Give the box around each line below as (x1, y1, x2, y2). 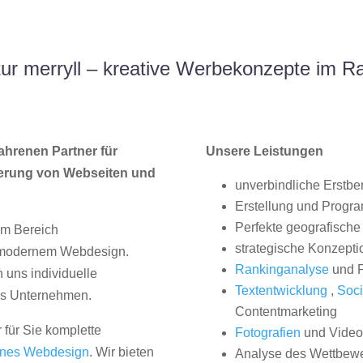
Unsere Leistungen (205, 144, 323, 159)
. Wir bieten (89, 345, 155, 360)
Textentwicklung (234, 284, 327, 298)
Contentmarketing (234, 305, 337, 319)
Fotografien (234, 326, 301, 340)
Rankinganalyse (234, 263, 329, 277)
